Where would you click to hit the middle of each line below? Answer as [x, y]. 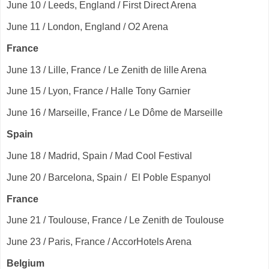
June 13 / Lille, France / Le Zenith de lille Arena [107, 70]
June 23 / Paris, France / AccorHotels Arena [99, 242]
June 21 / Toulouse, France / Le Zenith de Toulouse [115, 220]
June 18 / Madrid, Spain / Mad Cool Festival [99, 156]
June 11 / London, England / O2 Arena [87, 26]
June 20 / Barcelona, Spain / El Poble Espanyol [109, 177]
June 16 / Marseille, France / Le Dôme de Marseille [115, 113]
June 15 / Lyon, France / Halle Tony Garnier [98, 91]
